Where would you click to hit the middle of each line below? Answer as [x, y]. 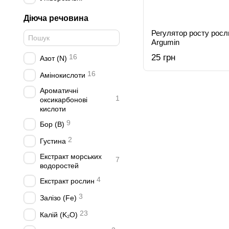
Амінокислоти [63, 75]
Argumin [165, 42]
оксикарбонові [64, 100]
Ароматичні [59, 90]
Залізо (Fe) [58, 198]
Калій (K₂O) [59, 215]
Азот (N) [53, 58]
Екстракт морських [71, 156]
